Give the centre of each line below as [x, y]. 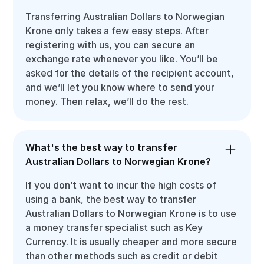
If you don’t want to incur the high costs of [121, 185]
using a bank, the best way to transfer [111, 199]
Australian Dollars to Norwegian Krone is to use [131, 213]
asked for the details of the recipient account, [130, 73]
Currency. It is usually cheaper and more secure [131, 241]
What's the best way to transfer [102, 147]
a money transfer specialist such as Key [114, 227]
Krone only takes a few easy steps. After [117, 30]
